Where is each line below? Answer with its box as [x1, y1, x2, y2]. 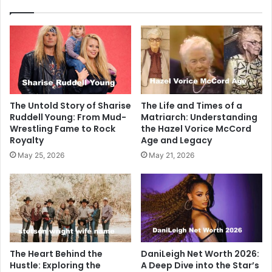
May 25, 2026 [18, 150, 64, 160]
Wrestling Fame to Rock [10, 122, 115, 135]
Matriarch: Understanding [141, 110, 257, 123]
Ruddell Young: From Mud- [10, 110, 126, 123]
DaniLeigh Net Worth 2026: [141, 247, 259, 260]
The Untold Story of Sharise [10, 99, 131, 112]
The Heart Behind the [10, 247, 103, 260]
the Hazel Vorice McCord [141, 122, 251, 135]
